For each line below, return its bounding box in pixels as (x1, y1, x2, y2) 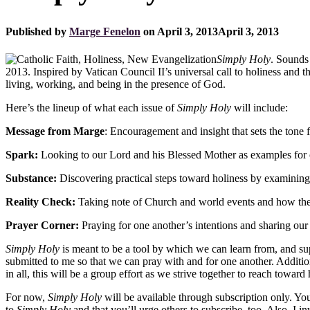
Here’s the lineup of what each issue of (6, 101, 177, 113)
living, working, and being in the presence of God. (6, 77, 226, 90)
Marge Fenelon (69, 26, 140, 38)
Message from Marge (6, 125, 104, 137)
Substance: (6, 172, 60, 184)
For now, (6, 291, 48, 303)
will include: (234, 101, 288, 113)
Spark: (6, 148, 38, 161)
